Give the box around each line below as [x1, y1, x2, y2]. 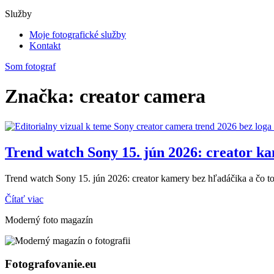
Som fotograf [5, 61, 56, 72]
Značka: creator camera [5, 85, 206, 108]
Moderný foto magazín [5, 214, 93, 225]
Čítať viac [5, 193, 43, 204]
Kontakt [29, 40, 61, 51]
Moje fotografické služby [29, 29, 126, 40]
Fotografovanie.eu [5, 257, 97, 271]
